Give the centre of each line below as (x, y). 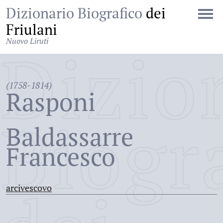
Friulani (32, 29)
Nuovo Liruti (27, 41)
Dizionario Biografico (76, 13)
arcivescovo (29, 188)
